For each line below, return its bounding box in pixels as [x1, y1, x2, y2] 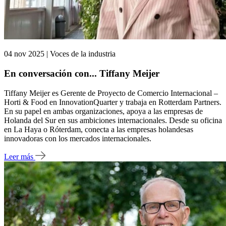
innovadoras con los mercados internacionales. [4, 134, 151, 143]
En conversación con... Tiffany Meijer [4, 68, 159, 79]
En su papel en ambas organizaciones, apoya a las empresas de [4, 106, 203, 116]
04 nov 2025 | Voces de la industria [4, 49, 116, 59]
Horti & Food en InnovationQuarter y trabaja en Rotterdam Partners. [4, 97, 221, 106]
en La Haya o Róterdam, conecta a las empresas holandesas [4, 125, 193, 134]
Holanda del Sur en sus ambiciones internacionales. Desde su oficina [4, 116, 222, 125]
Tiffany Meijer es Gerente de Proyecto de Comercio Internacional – [4, 88, 218, 97]
